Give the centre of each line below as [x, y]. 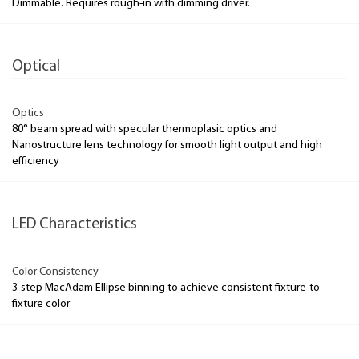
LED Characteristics [75, 225]
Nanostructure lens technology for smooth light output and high [167, 145]
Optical [36, 66]
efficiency [36, 161]
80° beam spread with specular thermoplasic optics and [145, 129]
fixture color [41, 304]
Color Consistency [55, 272]
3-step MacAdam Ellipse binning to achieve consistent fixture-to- [167, 288]
